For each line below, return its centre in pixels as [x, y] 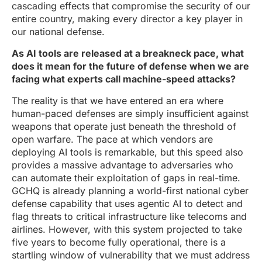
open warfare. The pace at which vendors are [112, 139]
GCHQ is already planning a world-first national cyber [130, 191]
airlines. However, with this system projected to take [127, 229]
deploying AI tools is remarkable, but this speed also [127, 152]
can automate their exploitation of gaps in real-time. [126, 178]
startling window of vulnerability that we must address [131, 255]
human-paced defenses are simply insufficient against [130, 113]
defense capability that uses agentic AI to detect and [127, 204]
